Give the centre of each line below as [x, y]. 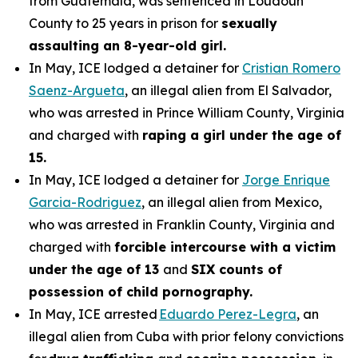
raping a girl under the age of [242, 135]
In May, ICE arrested [94, 314]
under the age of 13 [96, 269]
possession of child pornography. [141, 292]
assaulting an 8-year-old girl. [127, 46]
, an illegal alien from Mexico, [232, 202]
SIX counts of [237, 269]
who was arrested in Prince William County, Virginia [187, 113]
